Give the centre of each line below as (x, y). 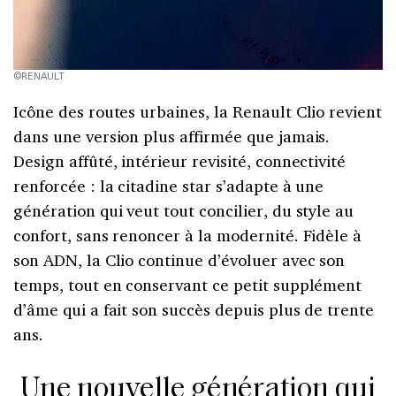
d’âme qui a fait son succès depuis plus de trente (194, 309)
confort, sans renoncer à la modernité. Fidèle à (188, 235)
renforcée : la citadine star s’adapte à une (169, 185)
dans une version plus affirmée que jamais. (172, 136)
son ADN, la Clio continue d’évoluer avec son (179, 259)
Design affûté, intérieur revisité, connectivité (180, 160)
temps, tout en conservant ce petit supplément (188, 284)
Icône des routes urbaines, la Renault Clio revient (198, 111)
